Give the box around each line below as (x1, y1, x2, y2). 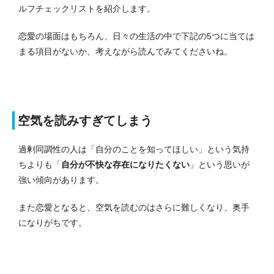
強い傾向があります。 (18, 175, 104, 185)
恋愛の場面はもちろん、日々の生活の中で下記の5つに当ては (18, 31, 254, 42)
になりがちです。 (18, 218, 87, 228)
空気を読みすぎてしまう (18, 114, 152, 128)
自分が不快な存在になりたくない (61, 160, 190, 170)
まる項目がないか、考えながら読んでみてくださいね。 (18, 46, 232, 57)
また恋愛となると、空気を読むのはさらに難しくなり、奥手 (18, 202, 250, 213)
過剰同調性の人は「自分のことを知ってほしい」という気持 (18, 144, 250, 155)
